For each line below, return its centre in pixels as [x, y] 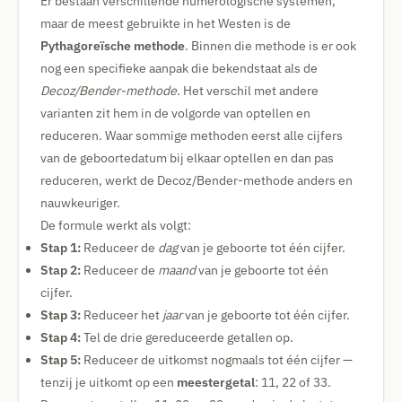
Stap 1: [61, 248]
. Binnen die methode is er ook [271, 46]
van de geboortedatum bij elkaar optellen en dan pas [187, 158]
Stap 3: [61, 315]
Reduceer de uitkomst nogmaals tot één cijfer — [217, 360]
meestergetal [216, 382]
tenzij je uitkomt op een [109, 382]
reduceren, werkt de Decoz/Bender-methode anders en [197, 180]
